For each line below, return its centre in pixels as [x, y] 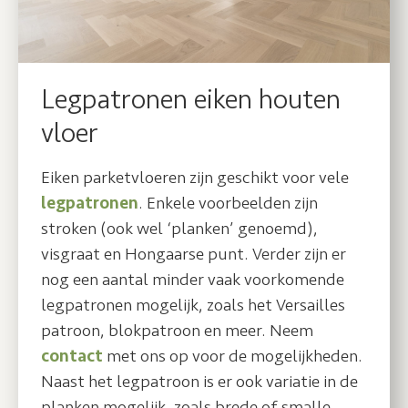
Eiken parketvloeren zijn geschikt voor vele [195, 177]
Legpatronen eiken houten [191, 99]
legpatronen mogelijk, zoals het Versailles [193, 305]
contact [72, 356]
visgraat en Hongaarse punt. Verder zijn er [194, 254]
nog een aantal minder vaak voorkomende [193, 279]
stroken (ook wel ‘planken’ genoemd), [179, 228]
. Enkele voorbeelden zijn [228, 203]
